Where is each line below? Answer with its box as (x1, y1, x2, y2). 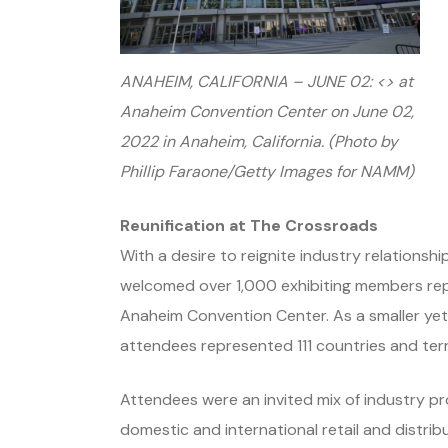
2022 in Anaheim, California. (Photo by (120, 130, 398, 152)
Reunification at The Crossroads (120, 214, 382, 236)
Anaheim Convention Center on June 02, (120, 100, 414, 122)
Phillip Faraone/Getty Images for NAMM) (120, 160, 414, 182)
